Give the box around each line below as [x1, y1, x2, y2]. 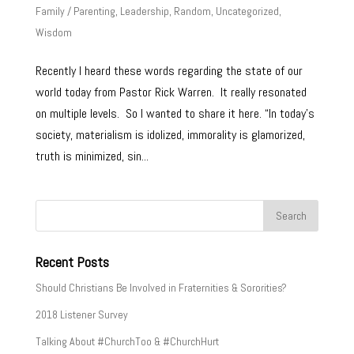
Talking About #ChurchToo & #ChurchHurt [35, 334, 219, 348]
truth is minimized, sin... [35, 148, 149, 164]
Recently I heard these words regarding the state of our [35, 62, 303, 79]
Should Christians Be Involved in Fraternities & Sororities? [35, 281, 287, 295]
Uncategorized [215, 4, 279, 18]
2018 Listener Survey [35, 307, 128, 322]
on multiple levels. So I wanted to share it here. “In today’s [35, 105, 314, 122]
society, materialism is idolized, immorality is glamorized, [35, 126, 305, 143]
